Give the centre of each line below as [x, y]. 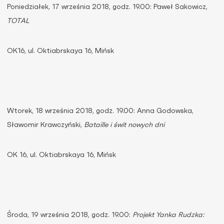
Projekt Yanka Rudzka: [168, 215]
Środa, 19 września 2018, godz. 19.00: [70, 215]
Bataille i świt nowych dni [124, 125]
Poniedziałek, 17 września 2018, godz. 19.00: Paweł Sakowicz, [107, 7]
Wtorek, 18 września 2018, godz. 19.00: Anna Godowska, [100, 111]
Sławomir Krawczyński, [45, 125]
